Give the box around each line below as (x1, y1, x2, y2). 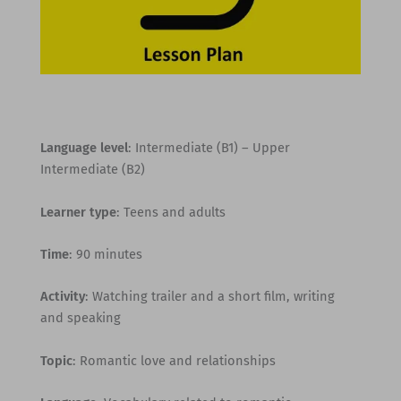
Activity (39, 288, 85, 305)
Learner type (39, 203, 116, 220)
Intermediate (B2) (39, 161, 145, 178)
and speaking (39, 310, 121, 327)
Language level (39, 140, 128, 157)
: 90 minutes (68, 246, 142, 263)
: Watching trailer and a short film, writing (84, 288, 335, 305)
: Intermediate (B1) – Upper (127, 140, 290, 157)
